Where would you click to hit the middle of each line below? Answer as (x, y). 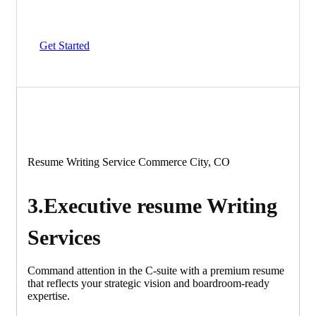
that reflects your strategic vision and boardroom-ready (148, 283)
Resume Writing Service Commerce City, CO (129, 162)
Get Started (65, 45)
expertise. (49, 296)
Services (64, 237)
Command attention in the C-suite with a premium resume (156, 270)
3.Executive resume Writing (152, 205)
